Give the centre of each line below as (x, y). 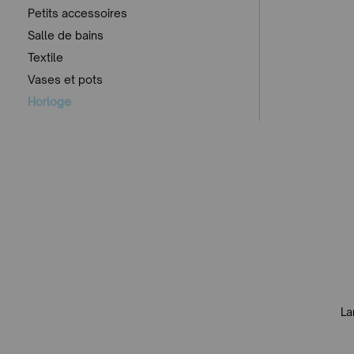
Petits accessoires (77, 13)
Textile (45, 57)
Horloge (49, 101)
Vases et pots (65, 79)
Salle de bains (66, 35)
